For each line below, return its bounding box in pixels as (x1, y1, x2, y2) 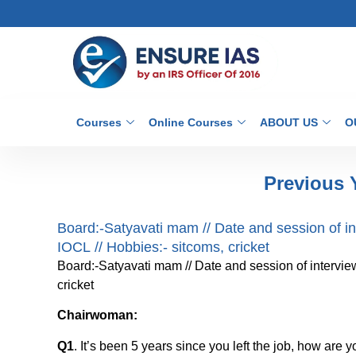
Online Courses (149, 116, 233, 129)
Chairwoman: (57, 308, 137, 323)
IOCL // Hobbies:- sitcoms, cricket (57, 239, 269, 255)
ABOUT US (260, 116, 318, 129)
